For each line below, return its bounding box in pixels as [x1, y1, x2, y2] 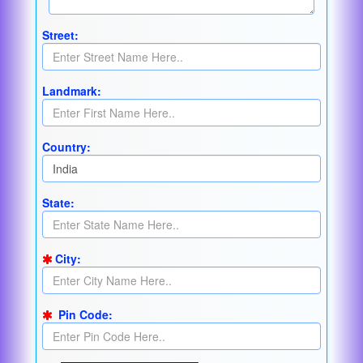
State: [42, 194, 75, 211]
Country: [42, 139, 92, 156]
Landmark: [42, 83, 102, 100]
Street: [42, 27, 79, 44]
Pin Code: [55, 306, 113, 323]
